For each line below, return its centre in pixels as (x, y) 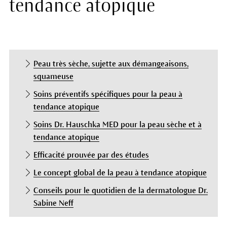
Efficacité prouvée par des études (91, 155)
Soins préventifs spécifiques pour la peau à (108, 94)
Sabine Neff (53, 203)
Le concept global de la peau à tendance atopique (120, 173)
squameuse (53, 77)
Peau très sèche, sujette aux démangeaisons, (111, 64)
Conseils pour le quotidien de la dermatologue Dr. (120, 191)
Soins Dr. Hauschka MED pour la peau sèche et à (117, 125)
